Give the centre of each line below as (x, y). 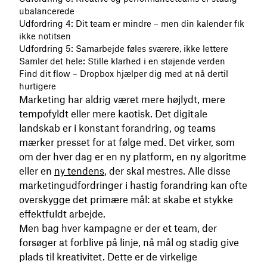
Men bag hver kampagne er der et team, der (118, 228)
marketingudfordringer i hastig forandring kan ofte (133, 185)
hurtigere (38, 86)
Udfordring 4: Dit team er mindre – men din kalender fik (132, 24)
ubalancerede (47, 11)
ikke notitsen (45, 36)
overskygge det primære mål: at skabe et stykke (126, 200)
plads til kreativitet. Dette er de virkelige (108, 257)
